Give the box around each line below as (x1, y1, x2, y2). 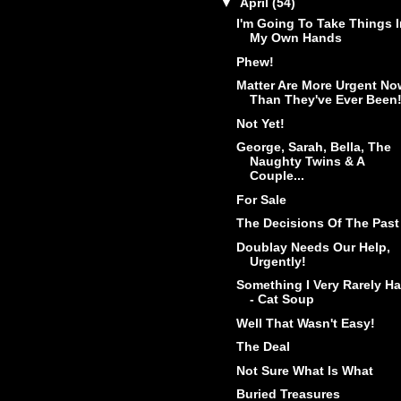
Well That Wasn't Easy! (235, 315, 375, 330)
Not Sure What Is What (235, 363, 373, 378)
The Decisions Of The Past (235, 216, 399, 231)
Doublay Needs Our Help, (235, 239, 390, 254)
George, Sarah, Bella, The (235, 140, 391, 155)
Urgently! (249, 253, 306, 269)
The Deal (235, 339, 290, 354)
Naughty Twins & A (249, 154, 364, 169)
